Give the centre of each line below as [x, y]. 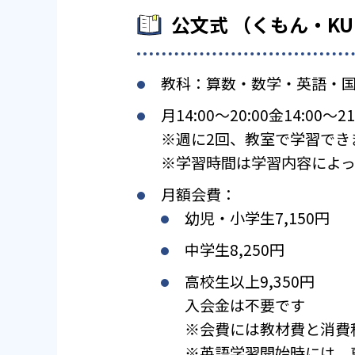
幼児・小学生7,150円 [257, 218]
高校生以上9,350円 [250, 281]
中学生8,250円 [235, 250]
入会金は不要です [245, 305]
